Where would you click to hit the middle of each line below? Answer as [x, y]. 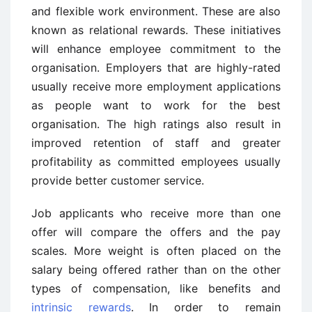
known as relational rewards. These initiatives [156, 30]
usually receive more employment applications [156, 87]
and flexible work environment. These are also [156, 11]
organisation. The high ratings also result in [156, 124]
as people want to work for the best [156, 106]
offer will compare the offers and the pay [156, 232]
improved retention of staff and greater [156, 143]
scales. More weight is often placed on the [156, 251]
